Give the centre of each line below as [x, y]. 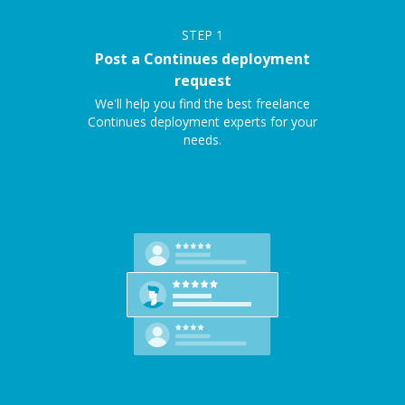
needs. [202, 140]
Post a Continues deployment [202, 59]
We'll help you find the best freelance [202, 104]
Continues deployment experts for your [202, 122]
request [202, 80]
